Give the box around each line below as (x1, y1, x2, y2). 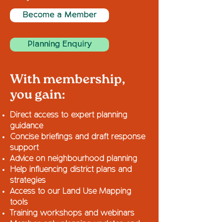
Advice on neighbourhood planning (10, 155, 137, 163)
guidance (10, 122, 43, 130)
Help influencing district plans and (10, 166, 132, 174)
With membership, (10, 71, 125, 88)
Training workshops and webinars (10, 210, 134, 218)
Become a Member (22, 11, 97, 19)
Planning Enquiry (27, 40, 92, 49)
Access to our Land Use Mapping (10, 188, 131, 196)
